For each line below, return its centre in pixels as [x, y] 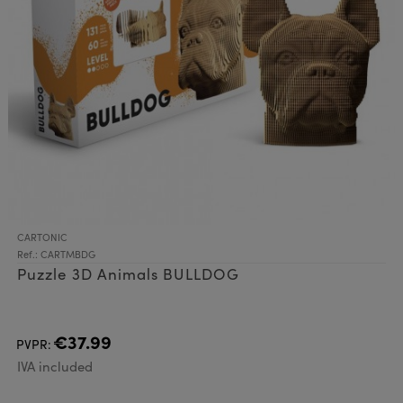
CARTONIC [42, 237]
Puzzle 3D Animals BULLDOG [128, 274]
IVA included [55, 366]
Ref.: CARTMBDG [56, 254]
